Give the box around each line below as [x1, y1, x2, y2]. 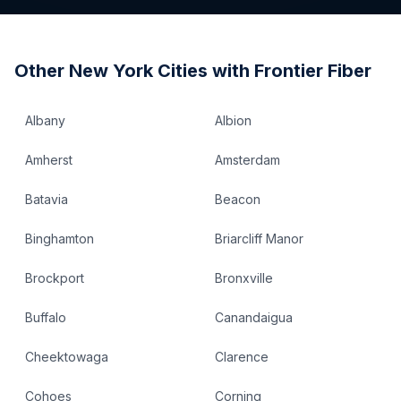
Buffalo [25, 310, 66, 325]
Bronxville [215, 270, 273, 286]
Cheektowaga [25, 349, 108, 364]
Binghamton [25, 231, 94, 246]
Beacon [215, 192, 260, 207]
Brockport [25, 270, 84, 286]
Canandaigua [215, 310, 293, 325]
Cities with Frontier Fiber [153, 60, 371, 81]
